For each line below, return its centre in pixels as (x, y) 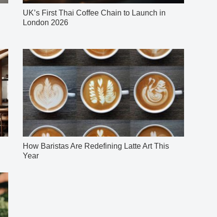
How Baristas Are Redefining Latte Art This (96, 146)
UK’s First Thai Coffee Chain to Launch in (94, 13)
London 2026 (46, 23)
